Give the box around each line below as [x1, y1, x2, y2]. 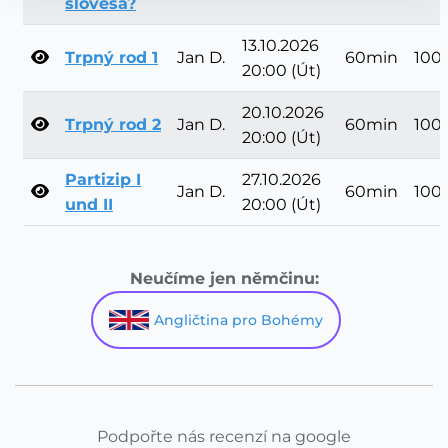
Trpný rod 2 [65, 115, 161, 135]
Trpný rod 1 [65, 48, 158, 68]
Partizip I [65, 170, 141, 190]
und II [65, 195, 113, 215]
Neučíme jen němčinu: [129, 269, 319, 289]
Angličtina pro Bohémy [154, 311, 323, 330]
